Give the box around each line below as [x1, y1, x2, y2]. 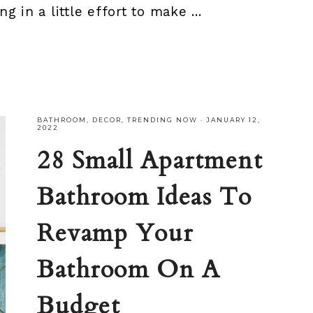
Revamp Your [37, 217, 194, 251]
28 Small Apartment [37, 144, 263, 178]
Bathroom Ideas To [37, 180, 252, 214]
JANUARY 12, [206, 116, 261, 124]
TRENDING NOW [127, 116, 198, 124]
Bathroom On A [37, 253, 221, 287]
